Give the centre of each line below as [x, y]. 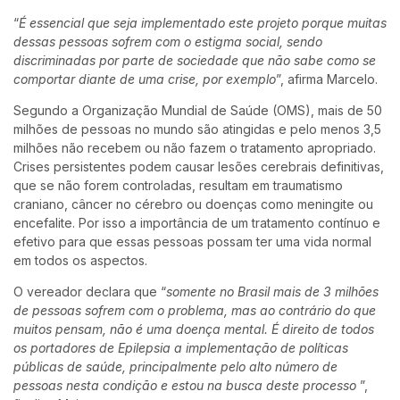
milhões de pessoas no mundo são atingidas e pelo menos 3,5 [197, 129]
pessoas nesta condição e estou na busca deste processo [185, 385]
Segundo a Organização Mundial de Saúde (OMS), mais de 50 [198, 110]
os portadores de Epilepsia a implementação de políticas [181, 347]
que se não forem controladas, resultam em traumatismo [178, 185]
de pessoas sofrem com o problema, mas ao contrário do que [195, 310]
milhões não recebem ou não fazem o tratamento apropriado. [195, 147]
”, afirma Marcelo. [327, 79]
